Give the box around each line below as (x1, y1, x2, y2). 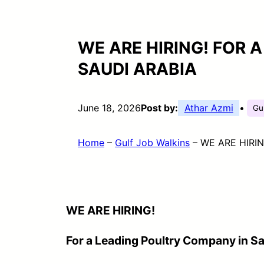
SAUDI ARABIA (78, 58, 197, 79)
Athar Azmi (184, 101, 233, 114)
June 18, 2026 (78, 101, 141, 114)
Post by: (141, 101, 178, 114)
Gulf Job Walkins (115, 136, 190, 148)
